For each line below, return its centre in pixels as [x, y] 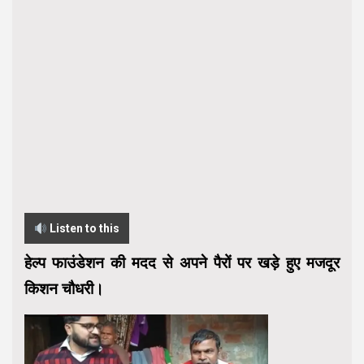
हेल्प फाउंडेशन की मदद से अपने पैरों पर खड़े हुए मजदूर [182, 263]
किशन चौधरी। [64, 289]
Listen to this [83, 229]
